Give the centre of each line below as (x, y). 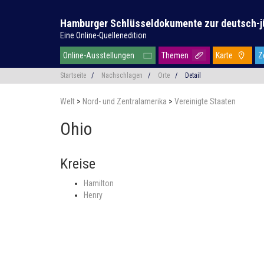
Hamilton (99, 183)
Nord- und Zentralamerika (126, 101)
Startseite (73, 75)
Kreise (78, 164)
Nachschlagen (122, 75)
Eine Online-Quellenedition (103, 35)
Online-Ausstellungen (99, 55)
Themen (175, 55)
